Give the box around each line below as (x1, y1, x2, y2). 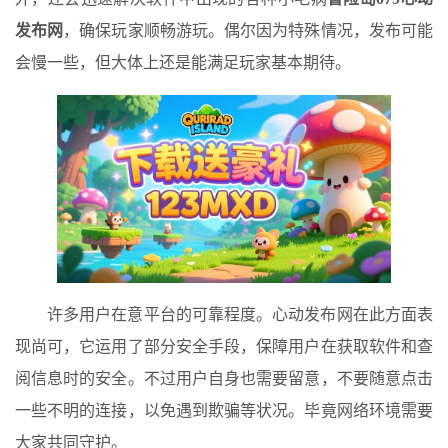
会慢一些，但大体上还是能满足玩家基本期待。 (15, 54, 351, 72)
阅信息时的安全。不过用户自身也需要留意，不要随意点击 (15, 370, 433, 388)
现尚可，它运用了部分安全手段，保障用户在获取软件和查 (15, 338, 433, 356)
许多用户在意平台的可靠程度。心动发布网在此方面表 (47, 306, 433, 324)
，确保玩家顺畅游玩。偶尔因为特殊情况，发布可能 (63, 22, 434, 40)
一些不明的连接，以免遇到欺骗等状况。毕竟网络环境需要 (15, 402, 433, 420)
